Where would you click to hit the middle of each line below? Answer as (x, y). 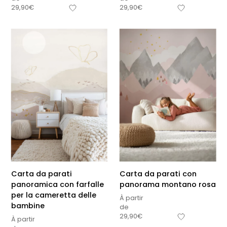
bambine (28, 206)
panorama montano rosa (168, 185)
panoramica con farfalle (57, 185)
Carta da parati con (158, 174)
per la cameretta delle (53, 195)
